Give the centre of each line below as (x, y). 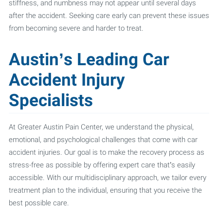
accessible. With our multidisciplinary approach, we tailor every (107, 178)
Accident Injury (67, 80)
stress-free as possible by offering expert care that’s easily (102, 165)
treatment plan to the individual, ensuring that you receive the (105, 190)
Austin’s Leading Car (89, 60)
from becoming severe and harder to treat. (76, 28)
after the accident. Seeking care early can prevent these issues (109, 16)
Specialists (51, 100)
